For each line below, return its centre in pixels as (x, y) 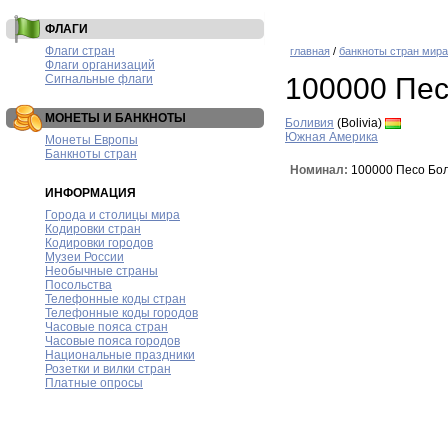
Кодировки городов (99, 243)
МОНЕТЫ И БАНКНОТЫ (115, 118)
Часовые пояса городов (112, 341)
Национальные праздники (120, 355)
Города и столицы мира (112, 215)
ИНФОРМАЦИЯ (90, 193)
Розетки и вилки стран (108, 369)
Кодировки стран (93, 229)
